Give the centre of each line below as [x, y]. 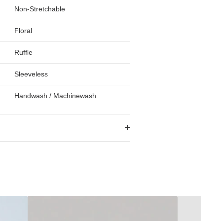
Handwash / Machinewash [55, 96]
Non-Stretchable [40, 9]
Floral [23, 31]
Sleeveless [31, 74]
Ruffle [24, 53]
